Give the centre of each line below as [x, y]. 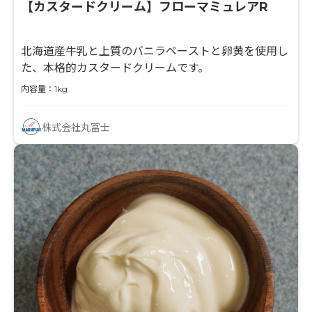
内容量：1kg [44, 89]
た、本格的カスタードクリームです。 [115, 68]
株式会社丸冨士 [76, 127]
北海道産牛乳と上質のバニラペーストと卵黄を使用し [155, 51]
